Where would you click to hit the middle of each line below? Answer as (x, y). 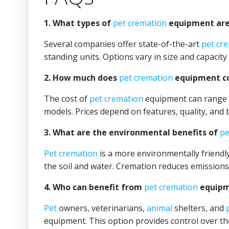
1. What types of (78, 23)
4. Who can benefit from (94, 187)
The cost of (67, 99)
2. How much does (82, 78)
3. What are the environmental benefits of (132, 132)
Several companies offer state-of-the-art (123, 44)
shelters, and (199, 208)
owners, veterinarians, (102, 208)
